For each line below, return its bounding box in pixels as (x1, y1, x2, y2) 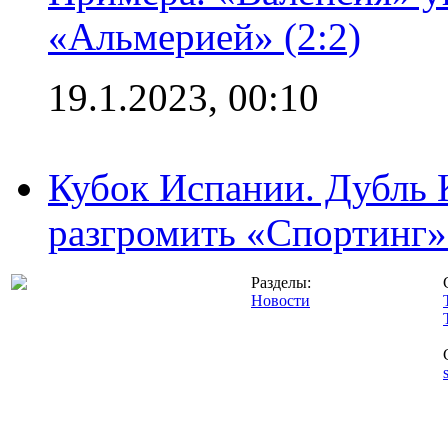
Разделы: (251, 273, 311, 291)
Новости (251, 291, 310, 309)
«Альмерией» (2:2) (48, 14, 361, 58)
